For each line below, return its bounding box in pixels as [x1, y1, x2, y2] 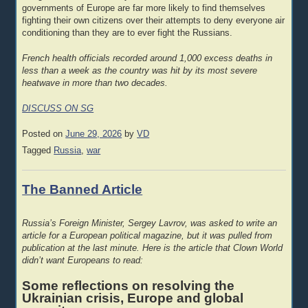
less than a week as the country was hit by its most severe [22, 66, 258, 76]
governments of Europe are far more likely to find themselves [22, 3, 266, 14]
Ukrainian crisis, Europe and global [22, 291, 244, 306]
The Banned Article [22, 181, 143, 197]
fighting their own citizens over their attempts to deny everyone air [22, 16, 285, 26]
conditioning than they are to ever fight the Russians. [22, 28, 233, 38]
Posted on [22, 129, 66, 139]
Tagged [22, 146, 54, 156]
